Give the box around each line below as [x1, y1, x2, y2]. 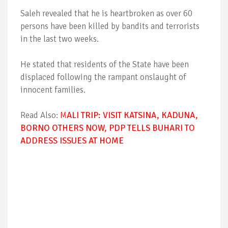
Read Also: [20, 110, 60, 121]
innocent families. [20, 84, 85, 96]
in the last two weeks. [20, 34, 99, 45]
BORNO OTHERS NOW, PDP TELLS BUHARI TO [20, 123, 195, 134]
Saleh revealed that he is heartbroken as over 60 [20, 8, 192, 19]
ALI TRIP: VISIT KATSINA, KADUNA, [67, 110, 198, 121]
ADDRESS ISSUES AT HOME [20, 135, 124, 147]
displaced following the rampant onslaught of [20, 72, 186, 83]
